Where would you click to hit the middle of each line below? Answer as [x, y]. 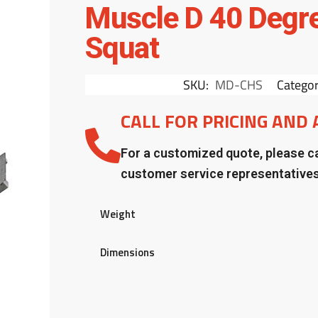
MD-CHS [238, 85]
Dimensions [128, 253]
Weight [118, 214]
